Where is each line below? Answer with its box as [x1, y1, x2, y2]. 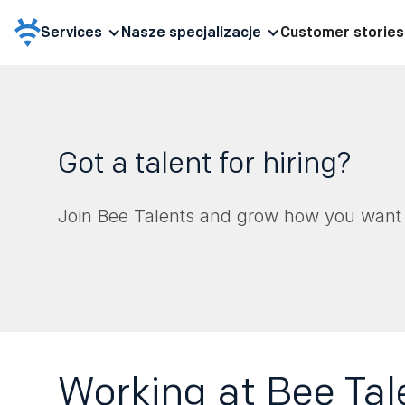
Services [41, 24, 102, 41]
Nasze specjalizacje [120, 24, 261, 41]
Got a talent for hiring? [58, 145, 352, 180]
